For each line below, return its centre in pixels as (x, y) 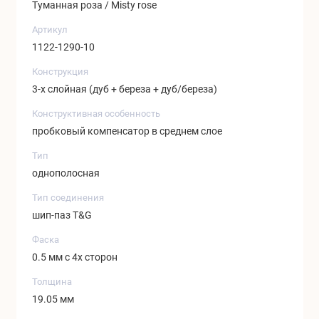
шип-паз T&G (62, 215)
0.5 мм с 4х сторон (75, 257)
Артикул (50, 29)
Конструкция (60, 71)
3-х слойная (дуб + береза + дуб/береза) (125, 89)
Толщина (52, 281)
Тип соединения (68, 197)
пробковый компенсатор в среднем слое (127, 131)
